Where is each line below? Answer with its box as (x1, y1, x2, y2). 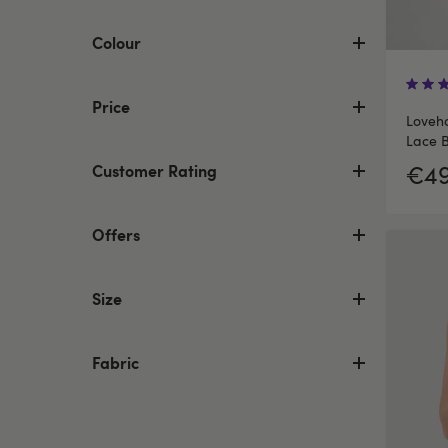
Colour (92, 31, 141, 53)
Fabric (92, 351, 139, 373)
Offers (92, 223, 140, 245)
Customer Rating (92, 159, 217, 181)
